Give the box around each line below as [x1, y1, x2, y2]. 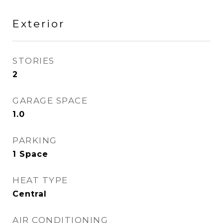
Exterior [12, 17, 65, 30]
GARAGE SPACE [12, 96, 88, 106]
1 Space [12, 149, 48, 159]
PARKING [12, 135, 57, 145]
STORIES [12, 56, 55, 66]
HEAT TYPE [12, 175, 68, 185]
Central [12, 189, 47, 199]
